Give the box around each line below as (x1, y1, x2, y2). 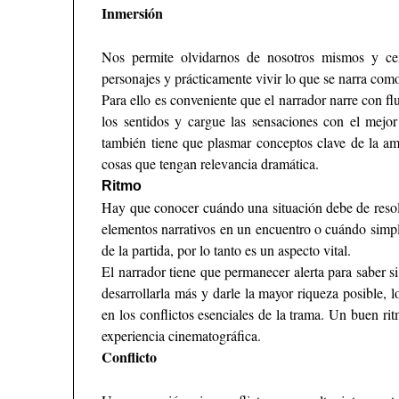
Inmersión (102, 3, 164, 24)
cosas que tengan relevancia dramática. (102, 154, 320, 174)
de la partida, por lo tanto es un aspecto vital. (102, 240, 352, 260)
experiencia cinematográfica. (102, 326, 262, 346)
